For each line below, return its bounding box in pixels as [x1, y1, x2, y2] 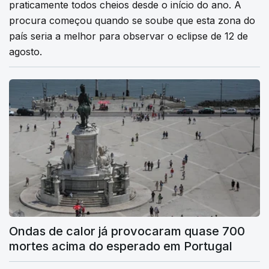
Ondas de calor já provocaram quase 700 [9, 224, 245, 239]
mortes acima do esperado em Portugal [9, 239, 232, 254]
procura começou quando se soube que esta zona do [9, 14, 255, 27]
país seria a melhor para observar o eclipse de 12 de [9, 30, 248, 43]
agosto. [9, 46, 42, 58]
